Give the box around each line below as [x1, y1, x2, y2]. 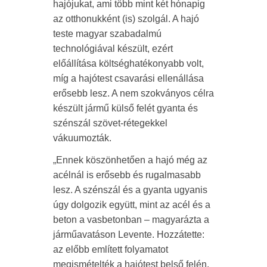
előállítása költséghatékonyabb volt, [53, 58, 204, 69]
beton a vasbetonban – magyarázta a [53, 215, 209, 225]
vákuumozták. [53, 133, 111, 144]
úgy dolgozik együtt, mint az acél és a [53, 200, 210, 210]
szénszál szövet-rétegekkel [53, 118, 167, 129]
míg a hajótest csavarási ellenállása [53, 73, 204, 84]
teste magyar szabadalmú [53, 29, 162, 39]
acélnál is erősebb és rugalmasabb [53, 170, 201, 181]
